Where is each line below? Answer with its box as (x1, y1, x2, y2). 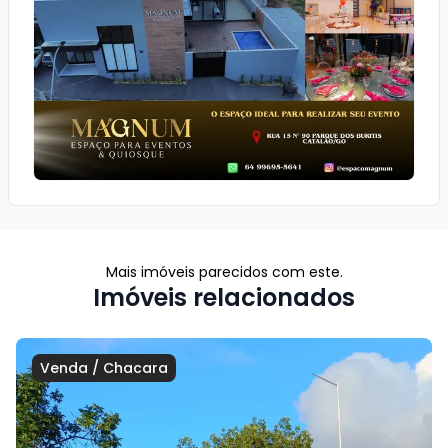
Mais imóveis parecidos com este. (105, 261, 343, 282)
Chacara (103, 357, 168, 378)
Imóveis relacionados (93, 280, 355, 314)
